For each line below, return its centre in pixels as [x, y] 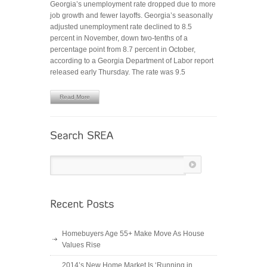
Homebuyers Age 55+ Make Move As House [133, 234]
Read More [75, 97]
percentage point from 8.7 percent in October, [123, 49]
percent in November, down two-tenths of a [119, 38]
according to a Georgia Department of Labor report [132, 61]
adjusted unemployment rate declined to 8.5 [121, 27]
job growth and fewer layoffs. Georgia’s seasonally [131, 15]
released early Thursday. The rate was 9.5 [118, 72]
